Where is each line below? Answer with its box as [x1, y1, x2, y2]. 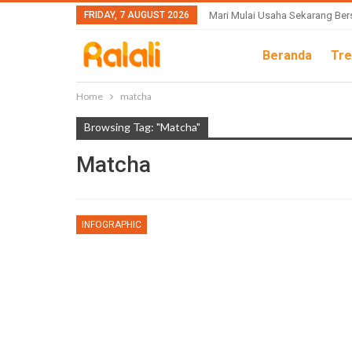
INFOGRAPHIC [82, 219, 141, 230]
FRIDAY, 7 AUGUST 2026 [84, 9, 189, 20]
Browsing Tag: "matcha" [84, 120, 200, 134]
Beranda [262, 48, 312, 63]
